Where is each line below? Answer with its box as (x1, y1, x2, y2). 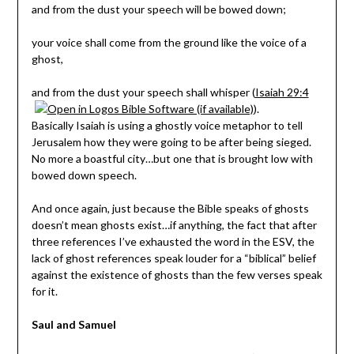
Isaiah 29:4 (254, 85, 309, 99)
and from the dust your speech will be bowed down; (31, 2, 286, 16)
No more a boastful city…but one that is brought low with (31, 151, 313, 165)
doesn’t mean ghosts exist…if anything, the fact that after (31, 217, 317, 232)
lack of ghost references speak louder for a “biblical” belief (31, 250, 316, 265)
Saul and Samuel (31, 317, 116, 331)
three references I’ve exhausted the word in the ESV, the (31, 234, 314, 248)
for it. (31, 284, 58, 298)
